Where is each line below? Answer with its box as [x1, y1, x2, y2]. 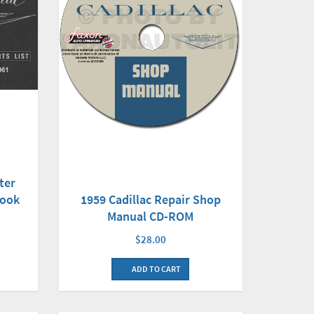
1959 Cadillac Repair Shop [80, 191, 221, 207]
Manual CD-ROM [107, 207, 194, 224]
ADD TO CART [130, 263, 182, 274]
